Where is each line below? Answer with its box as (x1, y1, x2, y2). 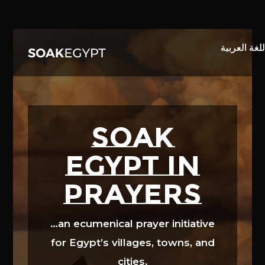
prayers (63, 177, 202, 211)
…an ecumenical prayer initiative (50, 218, 215, 230)
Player (132, 43, 159, 54)
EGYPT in (65, 148, 200, 183)
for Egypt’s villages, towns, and (50, 237, 215, 248)
